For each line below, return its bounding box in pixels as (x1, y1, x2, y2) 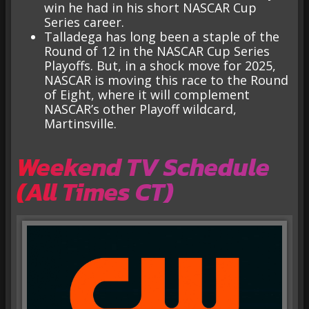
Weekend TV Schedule (17, 148, 270, 186)
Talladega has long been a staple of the (44, 28, 279, 45)
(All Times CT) (17, 173, 173, 211)
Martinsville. (44, 114, 117, 132)
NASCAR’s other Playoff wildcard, (44, 100, 237, 117)
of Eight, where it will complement (44, 86, 250, 103)
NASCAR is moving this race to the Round (44, 71, 288, 88)
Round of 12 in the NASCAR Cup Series (44, 42, 270, 59)
